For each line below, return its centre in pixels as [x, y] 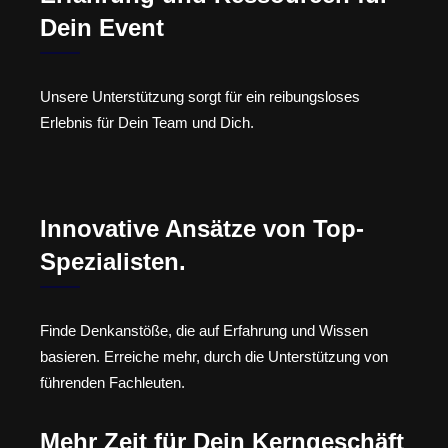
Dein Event [102, 27]
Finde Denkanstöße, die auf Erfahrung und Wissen [204, 331]
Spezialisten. [113, 262]
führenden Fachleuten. [112, 383]
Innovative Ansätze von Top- [202, 229]
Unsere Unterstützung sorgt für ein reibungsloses [200, 96]
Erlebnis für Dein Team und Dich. [147, 122]
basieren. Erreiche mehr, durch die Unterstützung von [214, 357]
